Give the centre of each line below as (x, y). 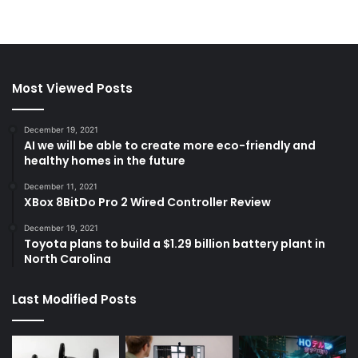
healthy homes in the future (105, 160)
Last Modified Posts (74, 299)
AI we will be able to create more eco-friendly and (170, 145)
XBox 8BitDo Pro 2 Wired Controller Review (147, 202)
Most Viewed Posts (72, 88)
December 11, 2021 (61, 186)
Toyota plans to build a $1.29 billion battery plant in (175, 243)
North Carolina (68, 259)
